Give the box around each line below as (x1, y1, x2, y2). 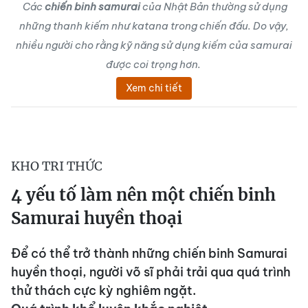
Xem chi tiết (126, 82, 182, 94)
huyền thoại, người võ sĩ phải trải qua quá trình (11, 264, 291, 280)
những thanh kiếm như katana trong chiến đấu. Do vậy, (19, 19, 289, 32)
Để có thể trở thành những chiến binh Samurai (11, 245, 287, 261)
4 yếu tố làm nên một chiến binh (11, 184, 276, 206)
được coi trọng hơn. (105, 58, 203, 71)
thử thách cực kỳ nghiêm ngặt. (11, 283, 196, 298)
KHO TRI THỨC (11, 158, 102, 174)
